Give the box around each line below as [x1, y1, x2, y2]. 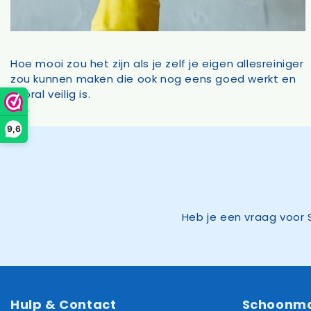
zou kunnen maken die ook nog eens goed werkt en [10, 71, 296, 86]
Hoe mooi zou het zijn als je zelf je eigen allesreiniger [10, 56, 304, 71]
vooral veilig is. [10, 86, 91, 101]
